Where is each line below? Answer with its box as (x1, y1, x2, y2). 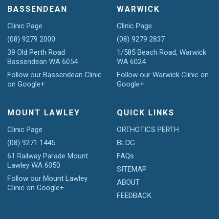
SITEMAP (117, 165, 147, 174)
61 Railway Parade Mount (7, 152, 88, 160)
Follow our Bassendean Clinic (7, 70, 102, 79)
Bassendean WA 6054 (7, 57, 78, 66)
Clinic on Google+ (7, 183, 64, 192)
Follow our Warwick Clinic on (117, 70, 209, 79)
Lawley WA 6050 (7, 161, 60, 170)
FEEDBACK (117, 191, 152, 200)
